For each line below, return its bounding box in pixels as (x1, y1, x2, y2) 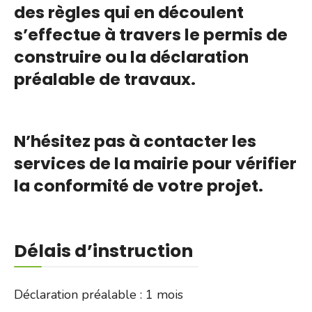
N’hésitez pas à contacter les (14, 130, 256, 153)
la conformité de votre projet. (14, 174, 263, 198)
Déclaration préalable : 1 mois (14, 286, 183, 303)
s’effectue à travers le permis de (14, 23, 288, 47)
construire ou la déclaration (14, 45, 249, 69)
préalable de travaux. (14, 68, 196, 91)
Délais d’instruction (14, 239, 193, 264)
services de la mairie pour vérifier (14, 152, 297, 175)
